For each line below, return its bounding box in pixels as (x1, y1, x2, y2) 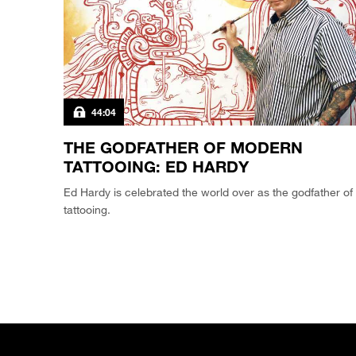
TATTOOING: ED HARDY (64, 157, 249, 176)
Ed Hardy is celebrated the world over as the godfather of (64, 185, 353, 199)
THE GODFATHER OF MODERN (64, 137, 303, 157)
